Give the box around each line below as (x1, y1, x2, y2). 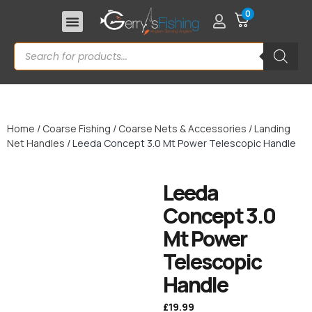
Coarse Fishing (42, 122, 111, 136)
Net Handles (7, 136, 65, 150)
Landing (254, 122, 290, 136)
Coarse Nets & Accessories (118, 122, 247, 136)
